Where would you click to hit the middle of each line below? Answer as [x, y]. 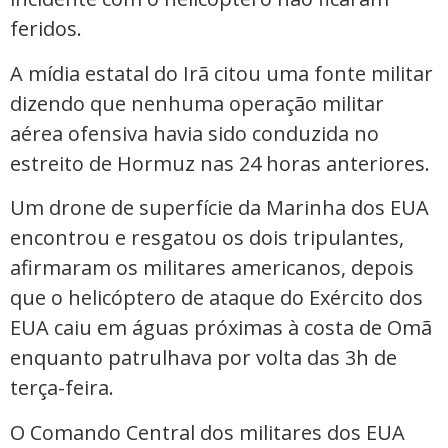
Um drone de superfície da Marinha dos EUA [219, 208]
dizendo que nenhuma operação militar [197, 103]
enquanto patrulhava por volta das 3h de [203, 358]
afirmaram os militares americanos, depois [212, 268]
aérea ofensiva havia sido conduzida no [194, 133]
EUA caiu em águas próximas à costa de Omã [221, 328]
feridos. [46, 29]
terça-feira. [62, 388]
